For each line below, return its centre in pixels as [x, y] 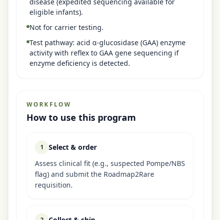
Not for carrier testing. [67, 27]
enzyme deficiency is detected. [80, 63]
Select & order [73, 147]
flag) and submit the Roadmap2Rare [95, 174]
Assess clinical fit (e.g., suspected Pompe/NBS [110, 163]
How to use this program [81, 117]
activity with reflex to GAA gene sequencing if [104, 53]
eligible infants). [56, 12]
